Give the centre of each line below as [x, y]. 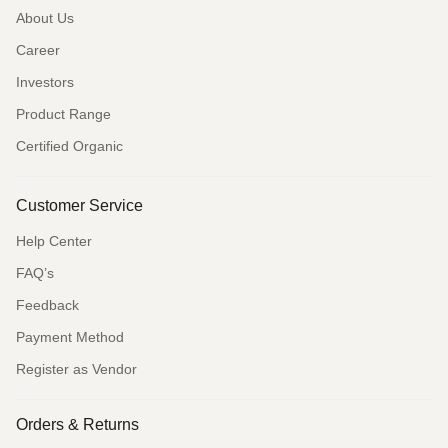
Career [38, 49]
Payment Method [70, 336]
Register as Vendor [76, 368]
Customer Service [79, 205]
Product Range [63, 113]
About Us [45, 17]
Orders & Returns [77, 424]
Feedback [47, 304]
